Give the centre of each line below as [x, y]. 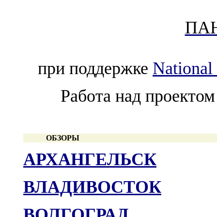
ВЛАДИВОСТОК [92, 187]
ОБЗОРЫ [63, 138]
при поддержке [95, 69]
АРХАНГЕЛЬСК [90, 160]
